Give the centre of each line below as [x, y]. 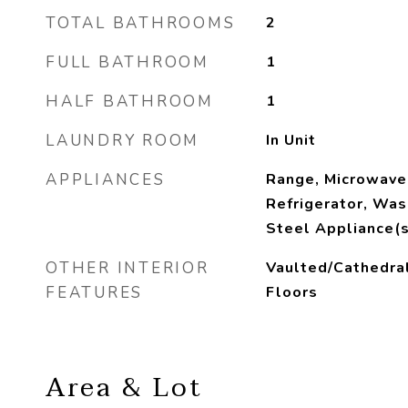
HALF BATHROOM [130, 102]
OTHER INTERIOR [127, 268]
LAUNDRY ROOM [122, 141]
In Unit [291, 140]
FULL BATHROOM [127, 62]
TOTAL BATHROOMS [141, 23]
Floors [291, 292]
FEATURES [94, 293]
